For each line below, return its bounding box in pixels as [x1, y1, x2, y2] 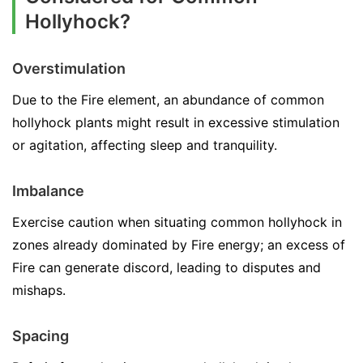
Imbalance [12, 181, 84, 199]
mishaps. [12, 281, 66, 298]
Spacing [12, 327, 69, 344]
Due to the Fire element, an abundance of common [12, 91, 324, 108]
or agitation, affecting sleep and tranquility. [12, 136, 277, 153]
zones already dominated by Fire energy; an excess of [12, 236, 345, 253]
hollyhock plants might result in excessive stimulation [12, 113, 340, 130]
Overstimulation [12, 59, 126, 77]
